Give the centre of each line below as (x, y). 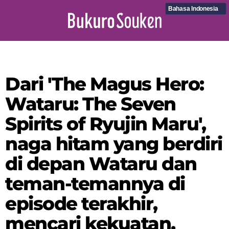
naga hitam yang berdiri (114, 144)
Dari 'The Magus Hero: (105, 84)
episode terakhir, (81, 203)
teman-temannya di (95, 184)
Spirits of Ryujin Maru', (106, 124)
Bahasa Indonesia (193, 9)
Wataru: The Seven (90, 104)
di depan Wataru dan (101, 164)
